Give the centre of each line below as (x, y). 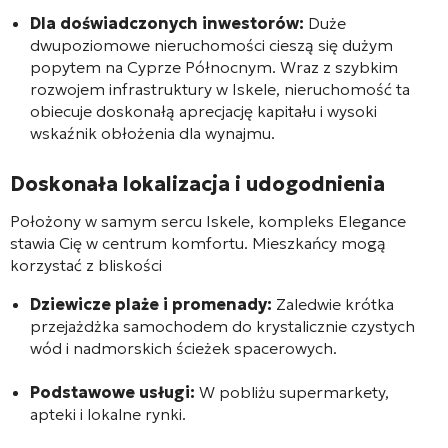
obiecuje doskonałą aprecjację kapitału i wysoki (203, 110)
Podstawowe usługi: (112, 391)
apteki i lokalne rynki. (108, 413)
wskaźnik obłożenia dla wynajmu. (152, 132)
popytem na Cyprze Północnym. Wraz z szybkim (214, 66)
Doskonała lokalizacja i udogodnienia (197, 183)
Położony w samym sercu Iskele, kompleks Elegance (208, 220)
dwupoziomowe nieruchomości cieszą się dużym (211, 44)
